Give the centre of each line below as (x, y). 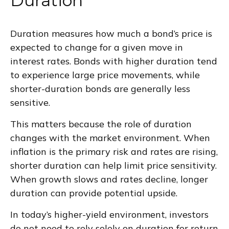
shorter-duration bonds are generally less (100, 89)
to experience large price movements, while (105, 75)
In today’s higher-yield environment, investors (109, 215)
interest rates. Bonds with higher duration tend (114, 61)
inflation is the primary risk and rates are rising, (114, 152)
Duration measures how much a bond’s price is (111, 34)
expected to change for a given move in (97, 48)
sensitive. (30, 103)
